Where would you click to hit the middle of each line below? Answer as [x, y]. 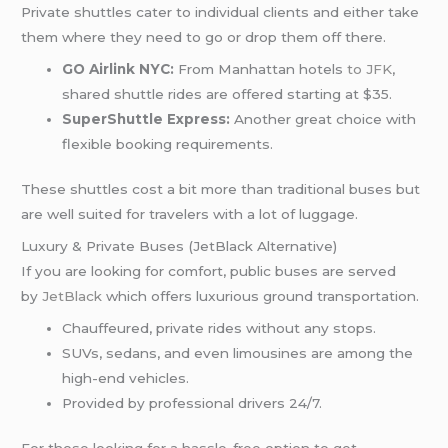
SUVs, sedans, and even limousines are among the [238, 352]
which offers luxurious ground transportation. [261, 296]
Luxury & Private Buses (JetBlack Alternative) [179, 246]
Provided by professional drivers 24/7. [192, 402]
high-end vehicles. [126, 377]
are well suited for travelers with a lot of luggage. [190, 214]
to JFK [370, 68]
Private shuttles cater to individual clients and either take [220, 11]
